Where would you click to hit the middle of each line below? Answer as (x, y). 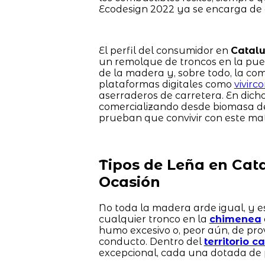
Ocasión (129, 182)
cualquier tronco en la (154, 219)
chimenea (235, 219)
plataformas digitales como (166, 84)
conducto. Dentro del (151, 241)
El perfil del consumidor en (164, 50)
